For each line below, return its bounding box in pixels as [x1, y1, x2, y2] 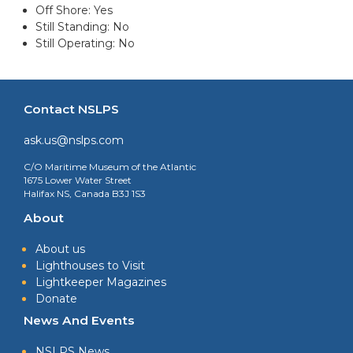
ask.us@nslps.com [24, 133, 124, 148]
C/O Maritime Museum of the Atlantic [24, 161, 196, 173]
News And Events [24, 313, 135, 329]
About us [35, 242, 85, 257]
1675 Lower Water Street [24, 174, 132, 187]
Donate [35, 292, 77, 307]
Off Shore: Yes [35, 3, 113, 18]
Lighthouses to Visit [35, 258, 145, 273]
